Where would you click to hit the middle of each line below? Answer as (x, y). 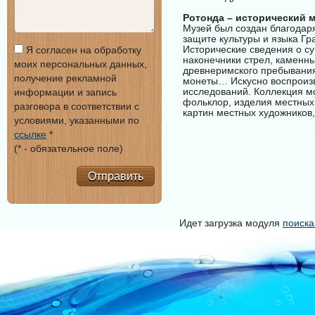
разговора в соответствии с (77, 106)
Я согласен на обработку (82, 50)
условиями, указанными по (77, 120)
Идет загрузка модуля (231, 223)
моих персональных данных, (81, 64)
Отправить (116, 176)
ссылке (30, 134)
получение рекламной (65, 78)
